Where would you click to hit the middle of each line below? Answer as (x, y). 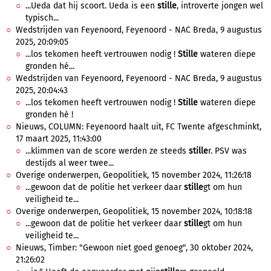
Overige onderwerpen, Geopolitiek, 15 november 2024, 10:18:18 (134, 211)
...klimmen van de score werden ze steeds (107, 151)
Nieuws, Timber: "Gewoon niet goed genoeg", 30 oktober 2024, (134, 248)
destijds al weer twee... (70, 163)
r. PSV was (227, 151)
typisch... (42, 18)
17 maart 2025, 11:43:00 (59, 139)
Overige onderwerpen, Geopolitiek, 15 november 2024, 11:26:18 (134, 175)
